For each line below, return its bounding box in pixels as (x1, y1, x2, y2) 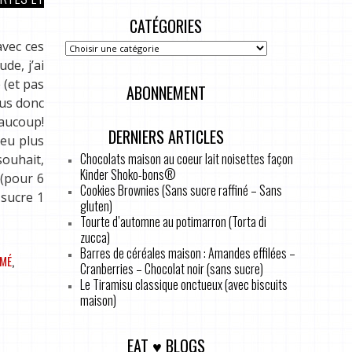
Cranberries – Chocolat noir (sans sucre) (79, 258, 263, 278)
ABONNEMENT (126, 80, 206, 104)
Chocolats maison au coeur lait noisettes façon (79, 148, 293, 168)
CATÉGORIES (130, 13, 202, 38)
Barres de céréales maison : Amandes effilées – (79, 243, 295, 262)
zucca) (79, 227, 110, 247)
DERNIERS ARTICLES (108, 124, 224, 148)
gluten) (79, 196, 112, 215)
